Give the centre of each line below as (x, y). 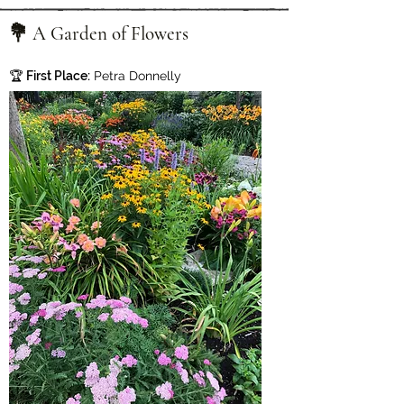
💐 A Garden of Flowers (99, 34)
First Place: (58, 76)
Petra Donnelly (136, 76)
